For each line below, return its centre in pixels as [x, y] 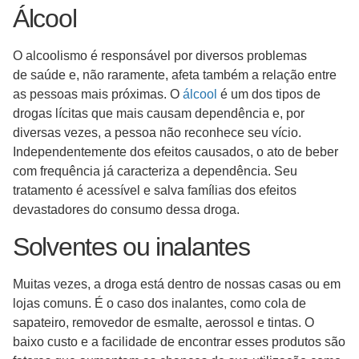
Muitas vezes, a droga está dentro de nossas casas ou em [177, 284]
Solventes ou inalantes [131, 246]
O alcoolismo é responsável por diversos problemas [160, 56]
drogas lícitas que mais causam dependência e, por [159, 114]
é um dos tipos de [269, 95]
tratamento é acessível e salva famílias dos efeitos [155, 191]
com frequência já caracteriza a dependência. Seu [155, 171]
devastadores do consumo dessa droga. [126, 210]
